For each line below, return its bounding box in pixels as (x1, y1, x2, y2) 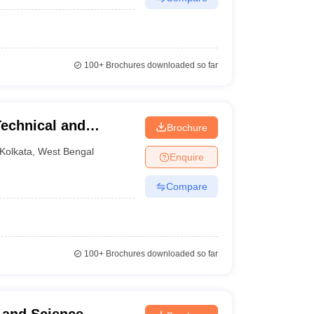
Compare (165, 180, 207, 192)
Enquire (169, 151, 204, 163)
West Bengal (38, 145, 95, 157)
